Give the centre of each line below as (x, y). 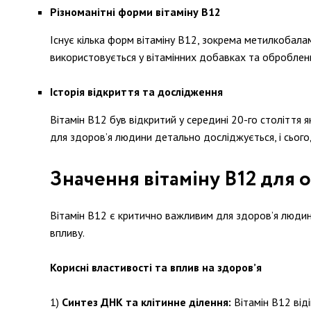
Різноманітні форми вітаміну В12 (135, 12)
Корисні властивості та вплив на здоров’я (156, 267)
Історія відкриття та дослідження (136, 92)
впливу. (67, 233)
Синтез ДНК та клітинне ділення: (146, 302)
